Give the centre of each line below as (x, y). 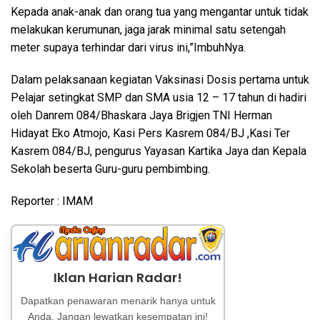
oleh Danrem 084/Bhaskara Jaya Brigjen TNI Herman (141, 115)
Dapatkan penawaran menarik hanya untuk (118, 300)
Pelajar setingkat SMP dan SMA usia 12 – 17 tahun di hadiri (159, 97)
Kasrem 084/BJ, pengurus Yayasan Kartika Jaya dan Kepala (159, 151)
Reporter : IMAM (52, 201)
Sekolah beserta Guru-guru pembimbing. (110, 169)
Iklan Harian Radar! (118, 277)
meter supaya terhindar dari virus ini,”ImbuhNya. (128, 47)
